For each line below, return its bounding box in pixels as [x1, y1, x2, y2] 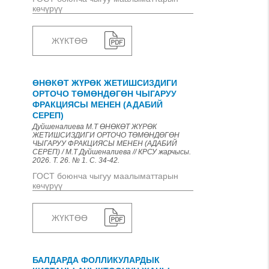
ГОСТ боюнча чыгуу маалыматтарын [32, 171, 178, 181]
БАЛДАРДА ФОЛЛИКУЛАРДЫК [32, 255, 160, 265]
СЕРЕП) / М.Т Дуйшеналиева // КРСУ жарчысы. [32, 148, 191, 156]
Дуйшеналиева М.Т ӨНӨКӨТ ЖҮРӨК [32, 122, 157, 131]
